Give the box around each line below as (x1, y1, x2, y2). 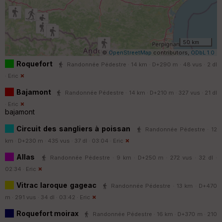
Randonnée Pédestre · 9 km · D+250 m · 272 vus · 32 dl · (50, 154, 218, 161)
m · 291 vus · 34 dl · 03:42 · (5, 193, 80, 201)
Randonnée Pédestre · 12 (145, 125, 217, 133)
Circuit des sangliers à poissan (16, 124, 133, 133)
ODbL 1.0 (191, 49, 215, 56)
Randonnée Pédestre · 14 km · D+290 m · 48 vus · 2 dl (67, 60, 218, 68)
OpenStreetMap (109, 49, 152, 56)
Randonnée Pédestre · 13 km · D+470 (111, 182, 217, 189)
